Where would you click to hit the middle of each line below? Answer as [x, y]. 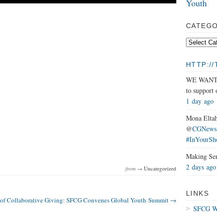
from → [135, 168]
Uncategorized [160, 168]
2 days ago [201, 167]
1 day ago [200, 101]
